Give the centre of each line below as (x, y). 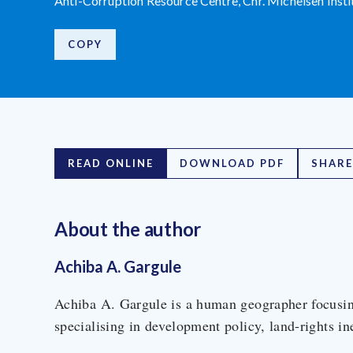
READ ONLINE (111, 163)
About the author (128, 229)
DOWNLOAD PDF (232, 163)
